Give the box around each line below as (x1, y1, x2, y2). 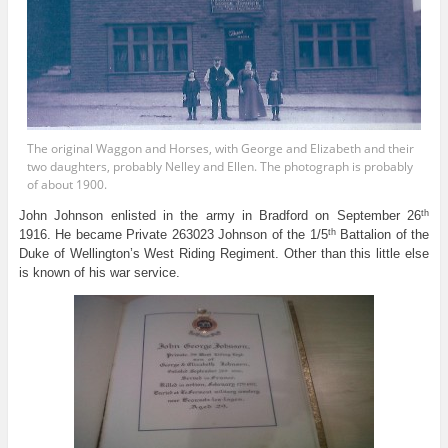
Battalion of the (335, 227, 430, 243)
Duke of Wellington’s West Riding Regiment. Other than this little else (18, 246, 430, 262)
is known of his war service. (18, 265, 180, 281)
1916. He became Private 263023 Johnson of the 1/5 (18, 227, 328, 243)
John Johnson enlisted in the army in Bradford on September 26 (18, 208, 422, 224)
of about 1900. (27, 175, 108, 193)
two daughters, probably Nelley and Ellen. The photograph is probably (27, 157, 414, 175)
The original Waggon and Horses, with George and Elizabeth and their (27, 139, 415, 157)
